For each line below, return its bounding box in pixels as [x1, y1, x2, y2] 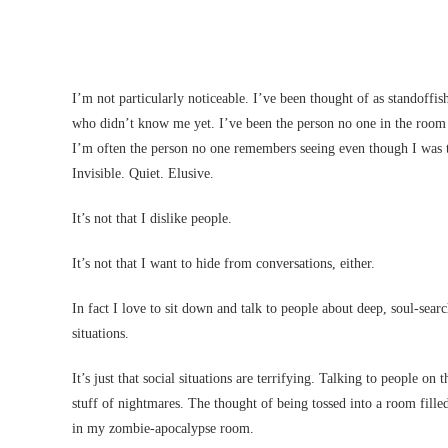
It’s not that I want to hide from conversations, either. [72, 256, 375, 271]
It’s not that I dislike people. [72, 211, 232, 226]
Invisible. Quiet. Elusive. [72, 166, 214, 181]
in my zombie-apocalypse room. [72, 421, 254, 436]
